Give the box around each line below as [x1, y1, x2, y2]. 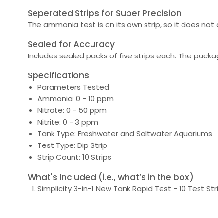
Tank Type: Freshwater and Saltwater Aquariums [37, 128, 212, 139]
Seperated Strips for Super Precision [28, 7, 182, 19]
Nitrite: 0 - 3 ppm [37, 117, 98, 127]
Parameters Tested [37, 82, 109, 92]
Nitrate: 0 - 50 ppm [37, 105, 107, 116]
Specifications [28, 70, 89, 82]
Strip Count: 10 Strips [37, 152, 111, 163]
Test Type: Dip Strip [37, 140, 107, 151]
